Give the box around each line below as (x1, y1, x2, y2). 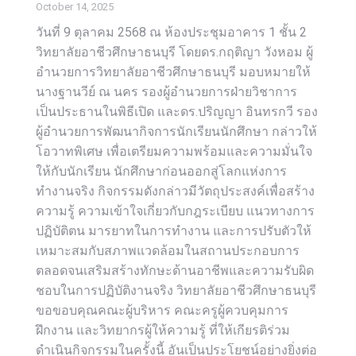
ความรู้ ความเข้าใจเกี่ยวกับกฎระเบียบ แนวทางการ (36, 203, 315, 219)
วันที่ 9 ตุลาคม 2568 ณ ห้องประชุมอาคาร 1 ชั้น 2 (36, 25, 307, 40)
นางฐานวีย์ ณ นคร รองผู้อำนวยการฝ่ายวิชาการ (36, 84, 297, 99)
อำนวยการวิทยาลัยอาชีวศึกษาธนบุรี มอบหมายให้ (36, 64, 311, 79)
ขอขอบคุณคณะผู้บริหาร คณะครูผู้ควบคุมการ (36, 303, 288, 318)
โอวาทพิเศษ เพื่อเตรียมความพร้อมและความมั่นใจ (36, 144, 312, 159)
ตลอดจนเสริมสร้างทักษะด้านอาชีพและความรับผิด (36, 263, 314, 278)
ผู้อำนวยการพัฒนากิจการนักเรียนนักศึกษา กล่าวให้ (36, 124, 317, 139)
